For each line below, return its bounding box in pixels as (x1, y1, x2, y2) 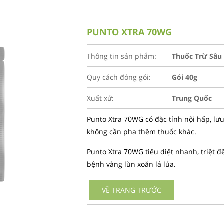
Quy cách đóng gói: (87, 72, 151, 82)
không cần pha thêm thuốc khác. (87, 127, 196, 136)
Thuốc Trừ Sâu (172, 51, 222, 61)
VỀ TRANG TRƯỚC (102, 185, 161, 195)
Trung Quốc (172, 93, 212, 103)
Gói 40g (172, 72, 197, 82)
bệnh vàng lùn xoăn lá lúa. (87, 159, 176, 169)
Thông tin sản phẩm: (87, 51, 156, 61)
